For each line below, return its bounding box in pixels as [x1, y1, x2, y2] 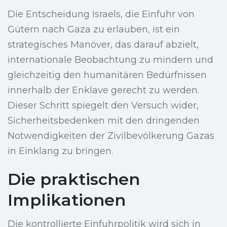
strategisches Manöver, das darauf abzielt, [8, 39, 199, 51]
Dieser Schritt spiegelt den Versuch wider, [8, 100, 199, 111]
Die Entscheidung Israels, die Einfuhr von [8, 9, 195, 20]
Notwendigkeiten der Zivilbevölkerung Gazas [8, 130, 214, 142]
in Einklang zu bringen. [8, 145, 113, 157]
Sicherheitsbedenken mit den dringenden [8, 115, 200, 127]
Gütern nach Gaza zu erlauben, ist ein [8, 24, 180, 35]
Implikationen [8, 190, 126, 210]
